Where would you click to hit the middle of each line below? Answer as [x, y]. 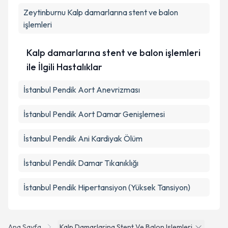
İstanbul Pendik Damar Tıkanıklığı [81, 163]
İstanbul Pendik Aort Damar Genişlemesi [94, 114]
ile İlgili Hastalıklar [65, 67]
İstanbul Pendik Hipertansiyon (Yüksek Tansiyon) [107, 187]
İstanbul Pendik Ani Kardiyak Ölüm [83, 138]
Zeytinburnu [45, 12]
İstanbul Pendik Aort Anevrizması [82, 90]
